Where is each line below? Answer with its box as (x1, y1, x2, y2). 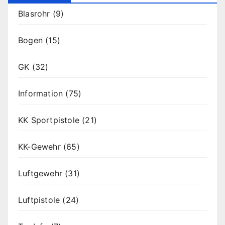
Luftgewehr (18, 168, 62, 179)
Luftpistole (18, 195, 60, 205)
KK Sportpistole (18, 115, 79, 126)
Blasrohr (18, 9, 50, 19)
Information (18, 88, 63, 99)
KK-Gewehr (18, 142, 61, 152)
